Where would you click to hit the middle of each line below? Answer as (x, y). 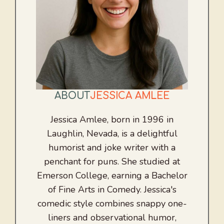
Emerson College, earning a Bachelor (112, 176)
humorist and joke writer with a (112, 148)
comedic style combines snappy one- (112, 204)
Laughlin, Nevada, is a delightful (112, 134)
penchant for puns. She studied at (112, 162)
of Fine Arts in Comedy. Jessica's (112, 190)
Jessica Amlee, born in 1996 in (112, 120)
